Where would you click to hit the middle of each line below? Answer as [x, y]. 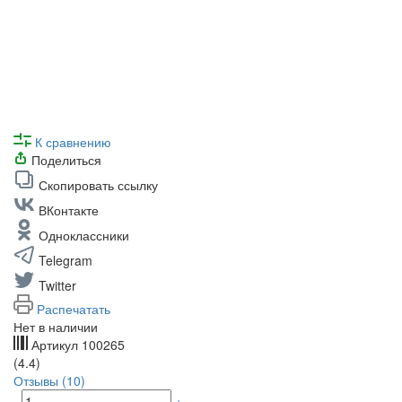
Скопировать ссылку [98, 185]
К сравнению [73, 142]
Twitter [57, 286]
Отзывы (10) [49, 381]
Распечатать [74, 309]
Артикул [55, 345]
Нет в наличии [56, 327]
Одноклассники [84, 236]
